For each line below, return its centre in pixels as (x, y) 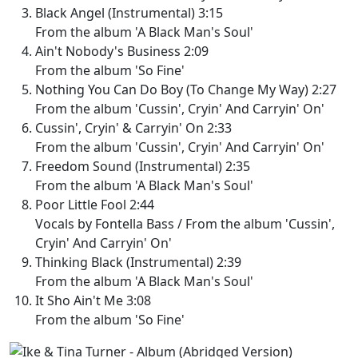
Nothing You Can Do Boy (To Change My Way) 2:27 (186, 89)
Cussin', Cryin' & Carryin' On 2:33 (133, 127)
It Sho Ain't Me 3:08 (93, 300)
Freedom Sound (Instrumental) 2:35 (143, 166)
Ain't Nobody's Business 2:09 (122, 51)
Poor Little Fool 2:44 (95, 204)
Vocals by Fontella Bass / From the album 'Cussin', (185, 223)
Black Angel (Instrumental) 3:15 (129, 12)
